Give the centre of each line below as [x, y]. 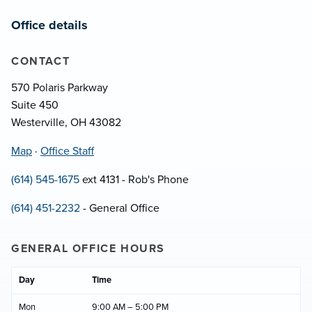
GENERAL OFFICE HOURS [88, 249]
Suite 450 [35, 106]
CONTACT [41, 62]
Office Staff [67, 151]
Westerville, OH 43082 [66, 123]
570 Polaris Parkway [60, 88]
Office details [49, 25]
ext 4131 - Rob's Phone [134, 180]
